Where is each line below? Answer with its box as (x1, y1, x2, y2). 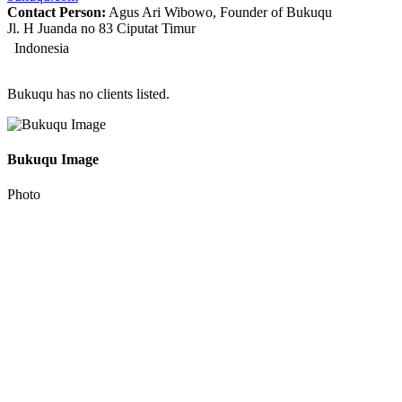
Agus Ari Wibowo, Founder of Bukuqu (106, 4, 332, 20)
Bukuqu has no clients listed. (7, 85, 170, 101)
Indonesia (7, 39, 69, 56)
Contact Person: (7, 4, 106, 20)
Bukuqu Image (7, 152, 99, 168)
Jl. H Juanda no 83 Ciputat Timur (7, 20, 196, 36)
